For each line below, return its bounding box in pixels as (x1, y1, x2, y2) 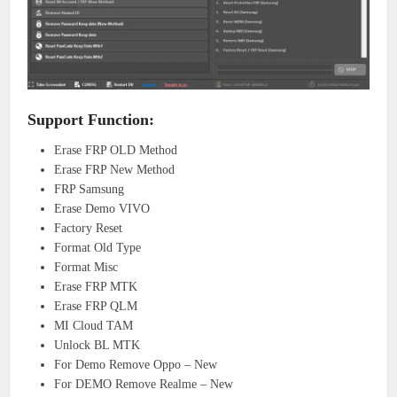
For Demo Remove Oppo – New (54, 357, 218, 371)
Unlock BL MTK (54, 338, 141, 352)
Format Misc (54, 260, 119, 274)
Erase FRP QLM (54, 299, 138, 313)
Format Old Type (54, 240, 142, 254)
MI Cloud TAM (54, 318, 134, 332)
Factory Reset (54, 221, 123, 235)
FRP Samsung (54, 182, 125, 196)
